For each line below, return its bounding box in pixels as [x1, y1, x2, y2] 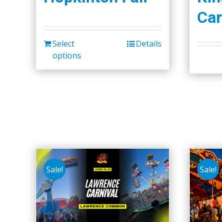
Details [136, 38, 162, 49]
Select [53, 38, 74, 49]
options [53, 50, 81, 61]
